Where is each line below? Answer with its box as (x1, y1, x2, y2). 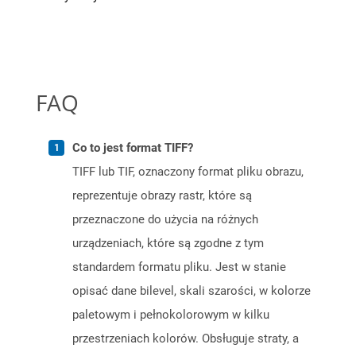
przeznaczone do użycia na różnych (72, 212, 258, 227)
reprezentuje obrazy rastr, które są (72, 188, 252, 203)
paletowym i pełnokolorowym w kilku (72, 308, 269, 323)
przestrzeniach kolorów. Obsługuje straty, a (72, 331, 299, 346)
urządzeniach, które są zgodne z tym (72, 236, 264, 251)
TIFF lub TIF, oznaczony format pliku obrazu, (72, 164, 304, 180)
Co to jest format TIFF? (72, 141, 193, 156)
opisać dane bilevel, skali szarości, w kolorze (72, 284, 311, 299)
